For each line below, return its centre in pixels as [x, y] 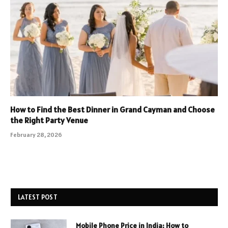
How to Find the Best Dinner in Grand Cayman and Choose [112, 109]
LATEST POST [38, 197]
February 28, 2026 [36, 134]
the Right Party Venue [49, 120]
